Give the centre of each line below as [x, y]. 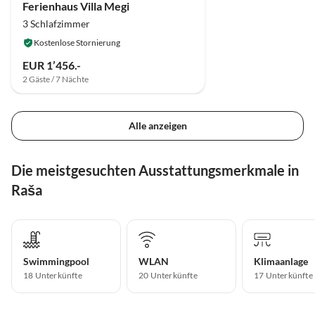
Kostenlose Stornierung [77, 42]
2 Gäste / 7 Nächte [56, 79]
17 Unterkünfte [283, 276]
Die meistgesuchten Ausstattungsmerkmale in [155, 171]
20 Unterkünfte [168, 276]
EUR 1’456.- [52, 65]
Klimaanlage [281, 262]
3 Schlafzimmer [56, 23]
